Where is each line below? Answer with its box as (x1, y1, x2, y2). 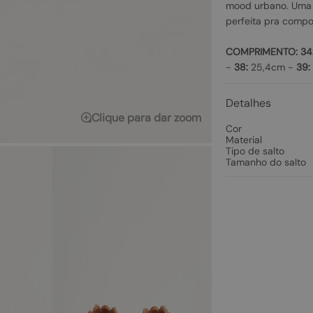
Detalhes (225, 96, 271, 110)
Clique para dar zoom (91, 110, 201, 125)
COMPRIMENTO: (225, 45, 298, 58)
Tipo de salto (225, 145, 284, 157)
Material (225, 133, 262, 146)
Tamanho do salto (225, 156, 306, 168)
